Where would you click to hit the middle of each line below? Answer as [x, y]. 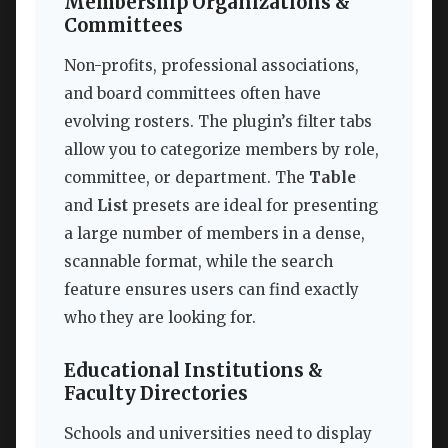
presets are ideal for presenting [253, 205]
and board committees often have [192, 93]
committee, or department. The [186, 177]
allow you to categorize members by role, [221, 149]
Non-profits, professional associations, [211, 65]
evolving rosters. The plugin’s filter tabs [218, 121]
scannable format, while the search [198, 261]
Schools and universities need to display [218, 434]
